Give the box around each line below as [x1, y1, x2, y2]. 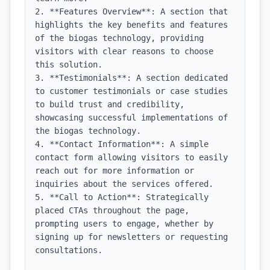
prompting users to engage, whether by [35, 219, 213, 228]
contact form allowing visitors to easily [35, 152, 228, 162]
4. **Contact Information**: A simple [35, 139, 209, 149]
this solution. [35, 60, 102, 69]
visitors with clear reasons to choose [35, 46, 213, 56]
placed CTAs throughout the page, [35, 206, 189, 215]
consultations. [35, 245, 102, 255]
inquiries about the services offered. [35, 179, 213, 189]
